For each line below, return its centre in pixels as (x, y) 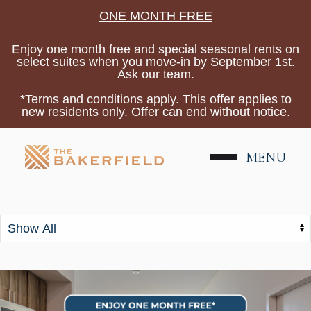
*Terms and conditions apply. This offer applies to (155, 99)
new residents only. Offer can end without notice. (155, 112)
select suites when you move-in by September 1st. (155, 62)
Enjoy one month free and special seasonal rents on (155, 49)
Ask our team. (155, 74)
